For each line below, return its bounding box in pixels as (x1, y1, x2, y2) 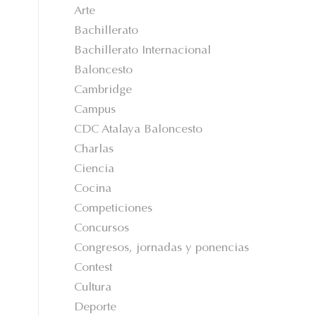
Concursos (74, 223, 130, 235)
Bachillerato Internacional (74, 45, 212, 57)
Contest (74, 262, 113, 274)
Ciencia (74, 164, 115, 176)
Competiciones (74, 203, 153, 215)
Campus (74, 104, 116, 116)
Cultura (74, 282, 112, 294)
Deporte (74, 302, 117, 314)
